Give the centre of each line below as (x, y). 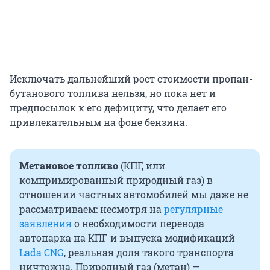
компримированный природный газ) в (116, 180)
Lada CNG (42, 253)
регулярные (193, 209)
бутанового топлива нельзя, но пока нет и (113, 93)
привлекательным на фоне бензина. (99, 122)
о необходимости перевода (138, 224)
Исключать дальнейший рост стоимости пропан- (131, 79)
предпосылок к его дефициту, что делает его (118, 108)
